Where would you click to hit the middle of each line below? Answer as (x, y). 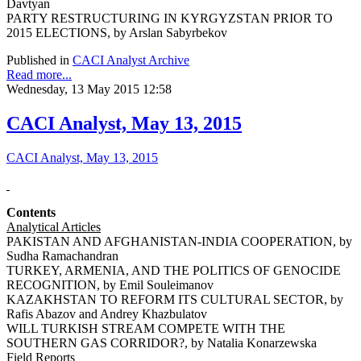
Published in (38, 60)
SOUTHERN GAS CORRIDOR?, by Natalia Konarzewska (162, 342)
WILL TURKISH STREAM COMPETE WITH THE (146, 328)
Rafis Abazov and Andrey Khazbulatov (107, 313)
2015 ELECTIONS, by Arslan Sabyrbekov (117, 32)
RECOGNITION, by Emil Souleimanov (110, 284)
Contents (31, 212)
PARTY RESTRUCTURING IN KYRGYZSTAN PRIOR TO (170, 18)
